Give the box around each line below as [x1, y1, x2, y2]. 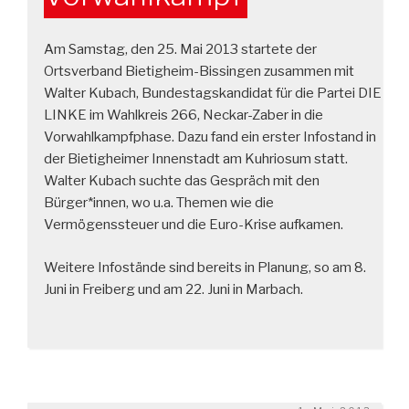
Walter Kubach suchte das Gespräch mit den [44, 173, 320, 189]
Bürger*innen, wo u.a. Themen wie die [44, 194, 274, 211]
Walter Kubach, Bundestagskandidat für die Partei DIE [44, 85, 382, 101]
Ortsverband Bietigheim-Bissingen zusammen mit [44, 63, 354, 79]
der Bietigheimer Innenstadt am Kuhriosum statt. [44, 151, 348, 167]
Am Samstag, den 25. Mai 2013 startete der [44, 41, 317, 58]
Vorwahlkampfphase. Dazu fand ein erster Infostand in [44, 129, 376, 145]
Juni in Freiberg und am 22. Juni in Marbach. [44, 280, 303, 298]
